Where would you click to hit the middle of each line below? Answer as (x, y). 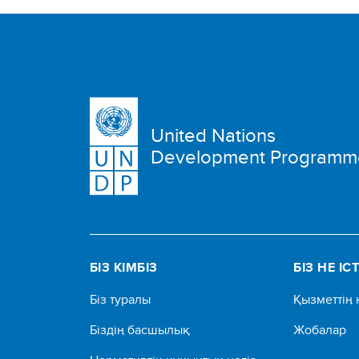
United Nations (213, 135)
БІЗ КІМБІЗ (124, 267)
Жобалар (320, 329)
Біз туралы (120, 299)
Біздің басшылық (140, 329)
